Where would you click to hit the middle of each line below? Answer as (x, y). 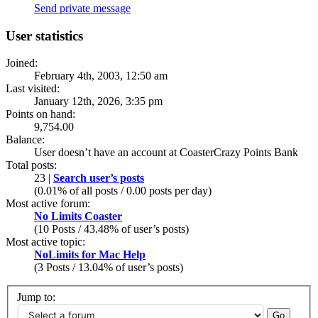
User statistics (44, 35)
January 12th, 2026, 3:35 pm (98, 102)
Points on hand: (40, 114)
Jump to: (36, 297)
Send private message (82, 8)
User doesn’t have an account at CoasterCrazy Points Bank (166, 153)
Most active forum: (48, 204)
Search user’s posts (99, 178)
